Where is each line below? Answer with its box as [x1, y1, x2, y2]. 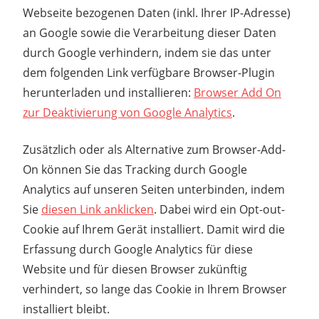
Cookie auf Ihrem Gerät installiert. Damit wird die [23, 221, 285, 237]
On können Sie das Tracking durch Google [23, 161, 247, 177]
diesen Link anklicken [41, 201, 154, 217]
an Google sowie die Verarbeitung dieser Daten [23, 24, 276, 41]
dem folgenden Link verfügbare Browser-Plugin [23, 64, 275, 80]
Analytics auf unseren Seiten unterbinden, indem [23, 181, 285, 197]
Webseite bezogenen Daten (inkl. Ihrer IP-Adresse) [23, 4, 291, 21]
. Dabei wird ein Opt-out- [154, 201, 285, 217]
